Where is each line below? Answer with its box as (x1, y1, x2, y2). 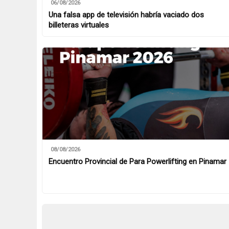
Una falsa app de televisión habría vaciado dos (49, 10, 204, 19)
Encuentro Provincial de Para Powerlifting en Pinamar (49, 157, 226, 166)
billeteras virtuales (49, 20, 109, 30)
